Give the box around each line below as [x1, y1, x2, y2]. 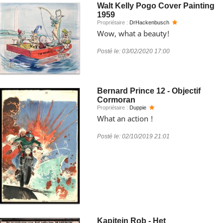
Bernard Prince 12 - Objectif [97, 87, 201, 95]
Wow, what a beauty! [97, 28, 170, 38]
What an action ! [97, 113, 153, 123]
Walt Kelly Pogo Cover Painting [97, 1, 215, 10]
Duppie [129, 105, 146, 111]
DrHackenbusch [129, 19, 169, 25]
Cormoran [97, 96, 135, 104]
